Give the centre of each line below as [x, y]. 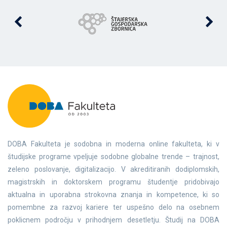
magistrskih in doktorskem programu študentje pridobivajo [113, 182]
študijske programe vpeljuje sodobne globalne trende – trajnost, [113, 156]
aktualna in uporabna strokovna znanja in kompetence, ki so [113, 194]
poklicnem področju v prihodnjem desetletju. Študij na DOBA [113, 220]
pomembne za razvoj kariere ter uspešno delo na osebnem [113, 207]
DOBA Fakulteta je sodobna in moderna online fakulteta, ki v [113, 144]
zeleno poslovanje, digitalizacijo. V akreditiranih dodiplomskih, [113, 169]
